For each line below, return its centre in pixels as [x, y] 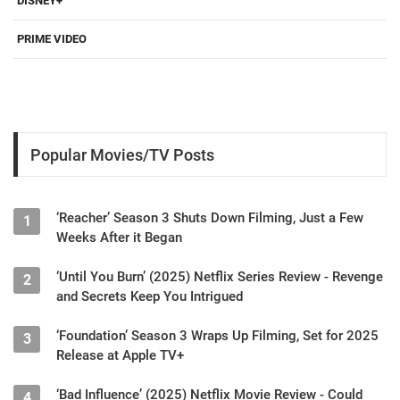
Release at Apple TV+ [120, 356]
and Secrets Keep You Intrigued [150, 297]
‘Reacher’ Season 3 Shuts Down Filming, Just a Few [210, 218]
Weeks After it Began [119, 238]
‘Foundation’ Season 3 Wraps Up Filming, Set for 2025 [217, 336]
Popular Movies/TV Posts [122, 154]
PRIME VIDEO [52, 39]
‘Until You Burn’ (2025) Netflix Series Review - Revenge [220, 277]
